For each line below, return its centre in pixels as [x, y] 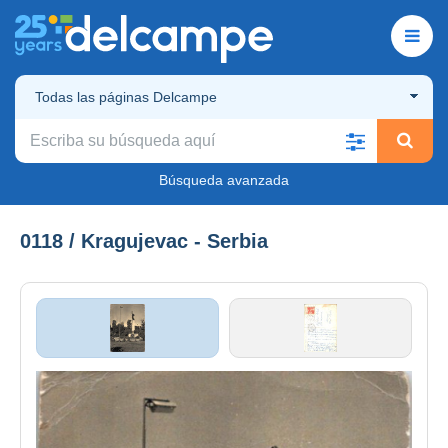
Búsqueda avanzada [224, 179]
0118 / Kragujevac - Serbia [144, 240]
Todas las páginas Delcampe [126, 96]
